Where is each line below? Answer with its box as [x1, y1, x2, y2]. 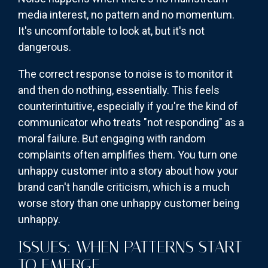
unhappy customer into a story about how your [18, 164, 238, 177]
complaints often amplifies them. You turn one [18, 148, 237, 161]
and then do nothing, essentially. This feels [18, 83, 220, 96]
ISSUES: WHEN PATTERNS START [18, 236, 242, 257]
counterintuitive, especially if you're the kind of [18, 99, 238, 112]
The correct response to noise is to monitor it [18, 67, 233, 80]
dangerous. [18, 40, 71, 53]
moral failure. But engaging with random [18, 132, 206, 145]
